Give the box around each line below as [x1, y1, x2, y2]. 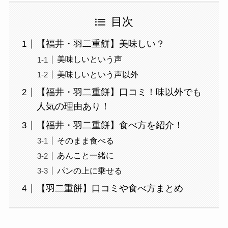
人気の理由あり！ [36, 101, 110, 112]
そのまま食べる [56, 136, 114, 146]
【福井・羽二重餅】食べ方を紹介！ [36, 120, 183, 131]
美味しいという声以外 [56, 69, 138, 79]
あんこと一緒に [56, 151, 114, 160]
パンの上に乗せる [56, 165, 122, 175]
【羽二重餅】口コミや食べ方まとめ [36, 183, 183, 194]
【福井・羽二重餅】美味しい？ [36, 39, 165, 49]
